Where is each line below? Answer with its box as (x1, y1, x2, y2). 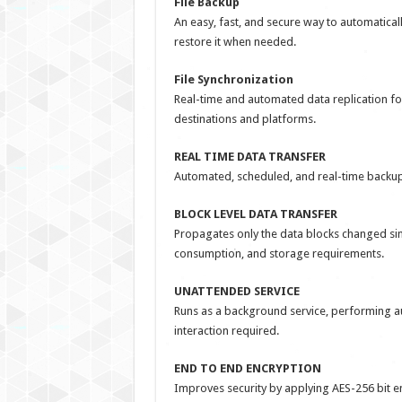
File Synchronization (173, 73, 293, 86)
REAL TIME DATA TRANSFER (173, 150, 326, 163)
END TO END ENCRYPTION (173, 362, 321, 375)
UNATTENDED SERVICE (173, 284, 300, 298)
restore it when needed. (173, 35, 296, 48)
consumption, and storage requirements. (173, 247, 384, 260)
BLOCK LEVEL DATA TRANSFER (173, 207, 337, 221)
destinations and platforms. (173, 112, 316, 126)
